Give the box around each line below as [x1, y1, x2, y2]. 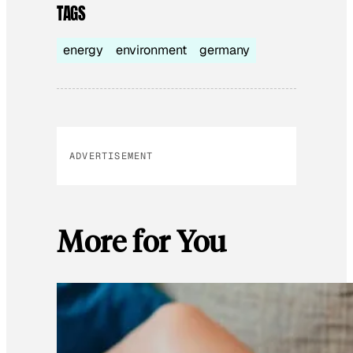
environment [116, 41, 187, 58]
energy [63, 41, 103, 58]
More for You [57, 221, 226, 259]
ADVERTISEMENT [69, 149, 154, 162]
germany [199, 41, 250, 58]
